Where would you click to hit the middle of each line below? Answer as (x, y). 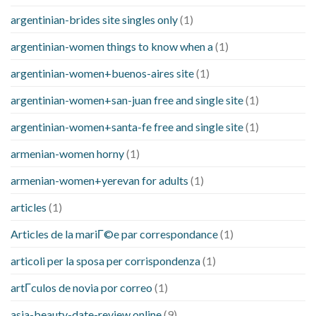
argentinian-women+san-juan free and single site (127, 100)
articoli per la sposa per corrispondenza (105, 261)
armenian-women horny (67, 154)
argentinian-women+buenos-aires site (102, 73)
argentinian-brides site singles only (94, 20)
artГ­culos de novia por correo (81, 288)
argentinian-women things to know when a (112, 47)
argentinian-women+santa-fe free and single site (127, 127)
